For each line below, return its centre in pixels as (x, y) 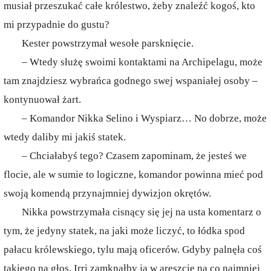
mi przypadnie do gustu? (57, 24)
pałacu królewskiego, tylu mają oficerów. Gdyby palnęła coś (133, 250)
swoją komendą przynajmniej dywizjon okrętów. (107, 193)
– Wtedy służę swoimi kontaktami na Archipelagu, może (142, 62)
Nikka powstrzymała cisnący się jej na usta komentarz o (142, 212)
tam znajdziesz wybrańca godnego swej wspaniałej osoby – (131, 81)
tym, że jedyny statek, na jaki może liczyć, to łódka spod (124, 231)
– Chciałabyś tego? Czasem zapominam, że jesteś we (134, 156)
